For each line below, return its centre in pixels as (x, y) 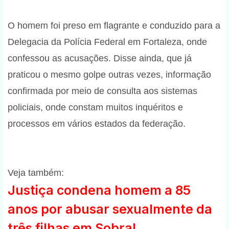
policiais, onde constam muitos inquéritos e (95, 107)
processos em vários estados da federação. (97, 123)
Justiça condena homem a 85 (99, 190)
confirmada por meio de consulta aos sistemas (102, 91)
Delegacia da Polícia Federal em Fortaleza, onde (107, 42)
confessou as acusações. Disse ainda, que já (100, 58)
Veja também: (36, 173)
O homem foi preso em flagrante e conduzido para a (114, 25)
